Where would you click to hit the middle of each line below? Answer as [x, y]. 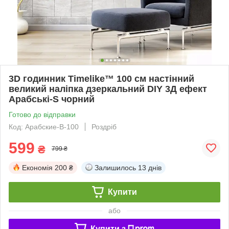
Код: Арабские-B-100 [44, 127]
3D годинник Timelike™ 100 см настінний [101, 78]
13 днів [150, 167]
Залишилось [115, 167]
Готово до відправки [42, 114]
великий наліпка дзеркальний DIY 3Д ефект [108, 89]
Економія [37, 167]
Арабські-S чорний [52, 99]
